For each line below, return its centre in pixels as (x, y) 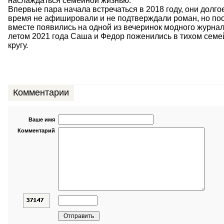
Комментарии (41, 92)
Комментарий (36, 130)
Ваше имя (41, 119)
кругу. (18, 45)
